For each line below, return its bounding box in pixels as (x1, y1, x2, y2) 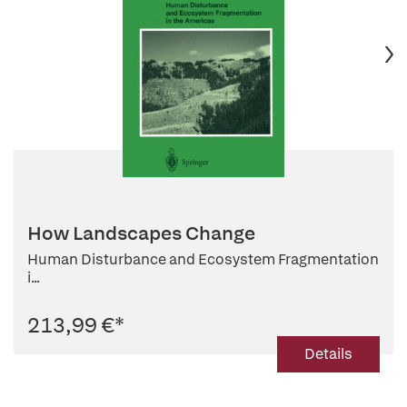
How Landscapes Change (27, 221, 255, 245)
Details (304, 344, 352, 363)
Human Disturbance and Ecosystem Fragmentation (27, 250, 379, 269)
